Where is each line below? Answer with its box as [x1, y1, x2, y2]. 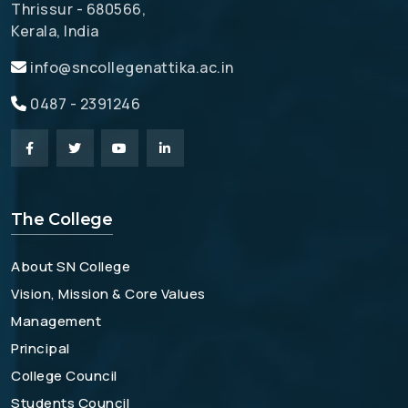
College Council [11, 366, 117, 385]
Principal [11, 339, 70, 358]
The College [11, 209, 114, 229]
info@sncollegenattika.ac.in [30, 57, 234, 77]
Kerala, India [11, 21, 99, 41]
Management [11, 311, 101, 331]
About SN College [11, 257, 130, 276]
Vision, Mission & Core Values [11, 284, 206, 303]
